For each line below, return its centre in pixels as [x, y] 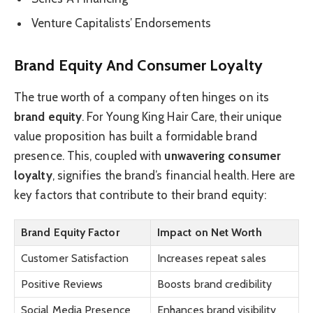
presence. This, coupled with [89, 156]
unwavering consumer [223, 156]
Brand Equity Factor [70, 232]
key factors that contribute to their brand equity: [140, 195]
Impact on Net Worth [210, 232]
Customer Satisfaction [75, 258]
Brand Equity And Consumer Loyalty [138, 65]
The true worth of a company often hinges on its [141, 97]
